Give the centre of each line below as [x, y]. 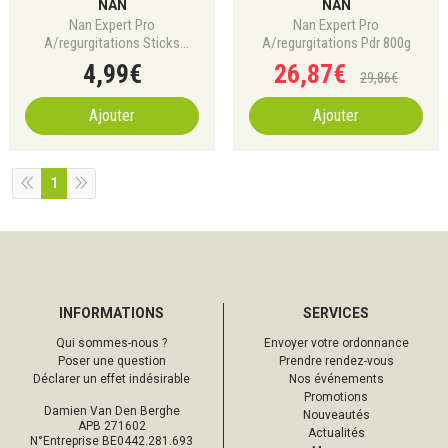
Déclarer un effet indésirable [111, 379]
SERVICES [336, 313]
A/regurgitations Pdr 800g [336, 43]
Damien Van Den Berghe [111, 411]
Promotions [336, 397]
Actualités [336, 433]
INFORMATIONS [111, 313]
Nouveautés [336, 415]
